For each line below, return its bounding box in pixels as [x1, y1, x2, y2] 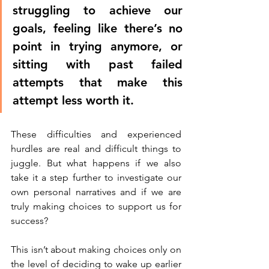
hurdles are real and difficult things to [11, 143, 181, 155]
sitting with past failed [13, 57, 183, 72]
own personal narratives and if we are [11, 186, 181, 198]
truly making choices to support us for [11, 201, 181, 213]
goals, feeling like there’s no [13, 21, 183, 36]
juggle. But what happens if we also [11, 157, 181, 169]
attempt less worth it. [13, 93, 138, 108]
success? [11, 215, 48, 227]
